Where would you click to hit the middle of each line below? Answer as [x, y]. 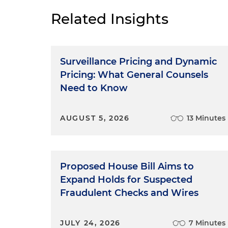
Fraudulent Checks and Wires [129, 193]
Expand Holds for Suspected [126, 180]
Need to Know [94, 88]
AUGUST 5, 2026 [95, 118]
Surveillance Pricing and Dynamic [138, 62]
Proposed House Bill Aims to [127, 166]
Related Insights [110, 19]
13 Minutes [206, 118]
